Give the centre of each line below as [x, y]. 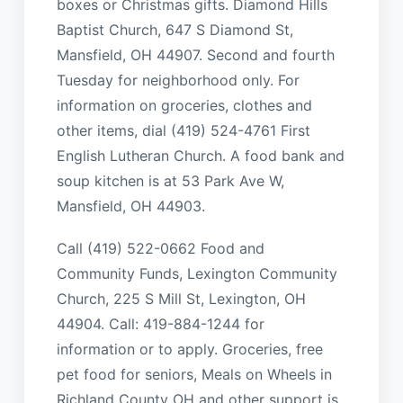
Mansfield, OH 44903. [130, 206]
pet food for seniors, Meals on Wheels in [194, 374]
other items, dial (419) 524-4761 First [183, 131]
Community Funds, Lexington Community [197, 273]
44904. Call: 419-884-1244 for [160, 323]
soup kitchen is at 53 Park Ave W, [170, 181]
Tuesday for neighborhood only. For [178, 81]
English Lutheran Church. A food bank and [200, 156]
